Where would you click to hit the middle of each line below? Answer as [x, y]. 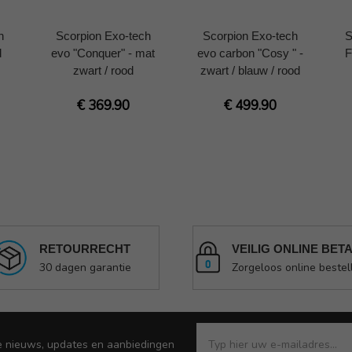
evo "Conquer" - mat [103, 53]
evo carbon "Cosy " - [250, 53]
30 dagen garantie [85, 267]
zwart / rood [103, 70]
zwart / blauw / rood [250, 70]
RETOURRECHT [84, 248]
